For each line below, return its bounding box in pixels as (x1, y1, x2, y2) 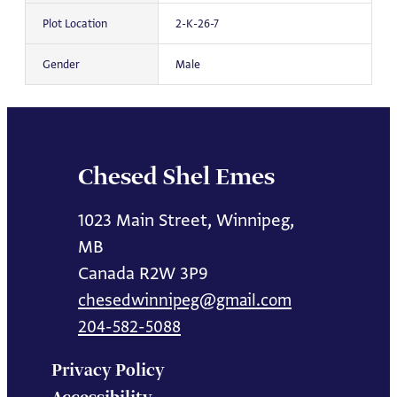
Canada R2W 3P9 (78, 261, 208, 284)
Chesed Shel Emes (78, 161, 275, 193)
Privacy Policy (51, 359, 165, 382)
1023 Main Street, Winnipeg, (78, 207, 294, 231)
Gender (42, 57, 80, 73)
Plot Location (42, 16, 107, 32)
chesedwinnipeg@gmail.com (78, 288, 292, 311)
